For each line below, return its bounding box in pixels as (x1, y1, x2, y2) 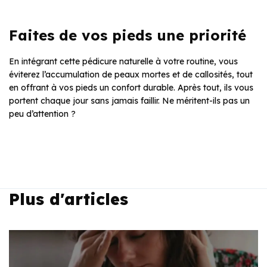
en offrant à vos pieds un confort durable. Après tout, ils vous (9, 82, 253, 94)
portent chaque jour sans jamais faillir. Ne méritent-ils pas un (9, 95, 250, 107)
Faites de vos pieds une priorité (9, 26, 246, 45)
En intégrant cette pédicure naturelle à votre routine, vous (9, 56, 238, 67)
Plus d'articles (9, 189, 128, 210)
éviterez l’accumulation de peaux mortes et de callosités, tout (9, 69, 253, 80)
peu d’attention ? (9, 108, 76, 120)
